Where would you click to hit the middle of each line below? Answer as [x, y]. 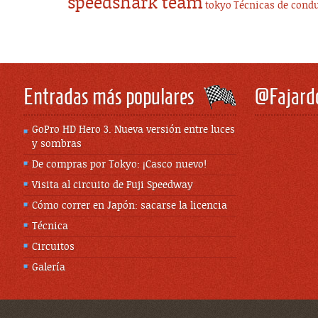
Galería [49, 268]
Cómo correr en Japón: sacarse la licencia [130, 206]
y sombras [57, 144]
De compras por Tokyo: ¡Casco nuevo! [119, 165]
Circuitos [53, 247]
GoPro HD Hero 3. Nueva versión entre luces [133, 130]
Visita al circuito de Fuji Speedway [113, 186]
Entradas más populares [109, 97]
